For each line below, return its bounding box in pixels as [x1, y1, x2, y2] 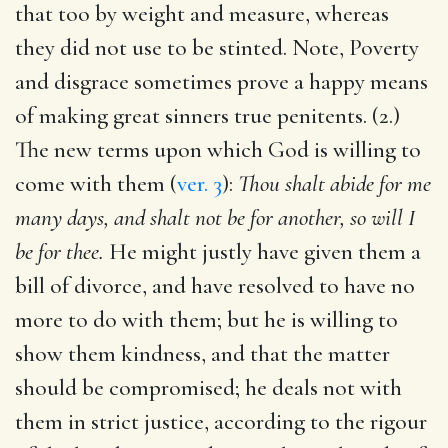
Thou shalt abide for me [238, 169, 431, 198]
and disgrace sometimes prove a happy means [15, 67, 428, 96]
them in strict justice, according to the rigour [15, 407, 427, 436]
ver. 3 [177, 169, 222, 198]
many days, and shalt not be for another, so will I [15, 203, 415, 232]
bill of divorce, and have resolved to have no [15, 271, 415, 300]
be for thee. [15, 237, 104, 266]
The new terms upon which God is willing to [15, 135, 421, 164]
